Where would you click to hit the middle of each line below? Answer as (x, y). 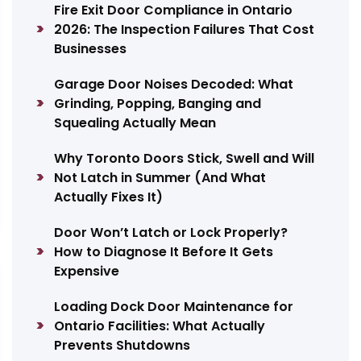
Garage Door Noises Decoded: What (174, 84)
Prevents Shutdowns (122, 345)
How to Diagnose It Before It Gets (164, 252)
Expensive (87, 271)
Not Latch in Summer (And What (160, 178)
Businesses (91, 49)
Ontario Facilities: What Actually (160, 326)
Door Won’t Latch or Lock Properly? (171, 232)
